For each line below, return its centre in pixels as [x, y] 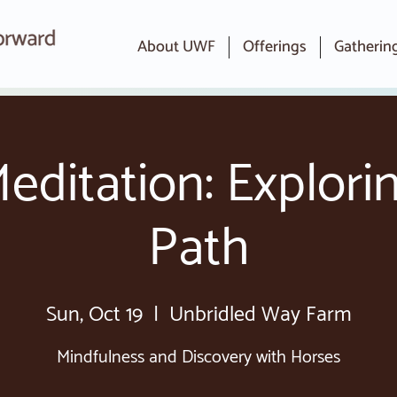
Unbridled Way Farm [260, 315]
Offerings [275, 47]
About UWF [176, 47]
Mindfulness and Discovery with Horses [198, 358]
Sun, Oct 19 [94, 315]
